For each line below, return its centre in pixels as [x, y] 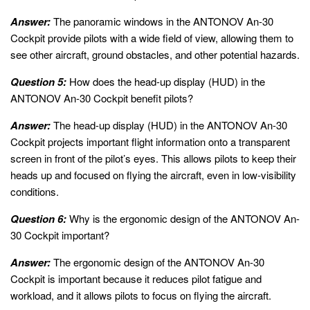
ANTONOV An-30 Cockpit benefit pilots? [102, 98]
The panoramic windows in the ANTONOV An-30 [162, 21]
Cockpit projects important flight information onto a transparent [150, 141]
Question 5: [38, 81]
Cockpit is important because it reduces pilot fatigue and [136, 278]
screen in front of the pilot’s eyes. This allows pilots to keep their [153, 158]
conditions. [35, 191]
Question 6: [38, 218]
